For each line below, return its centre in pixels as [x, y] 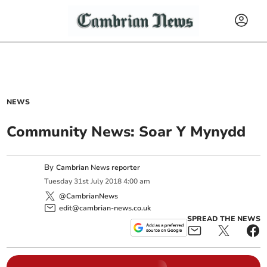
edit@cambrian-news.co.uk [105, 208]
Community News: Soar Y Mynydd [126, 132]
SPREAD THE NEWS [223, 218]
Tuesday [58, 181]
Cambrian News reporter [98, 167]
